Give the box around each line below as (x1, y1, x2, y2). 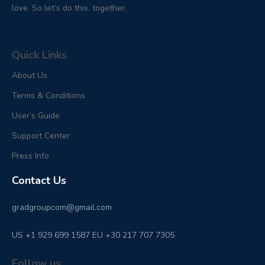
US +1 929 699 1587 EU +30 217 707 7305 (12, 230, 174, 241)
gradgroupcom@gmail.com (12, 202, 112, 214)
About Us (12, 70, 47, 82)
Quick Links (12, 48, 67, 63)
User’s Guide (12, 110, 60, 122)
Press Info (12, 150, 49, 162)
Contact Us (12, 173, 66, 188)
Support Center (12, 130, 70, 142)
